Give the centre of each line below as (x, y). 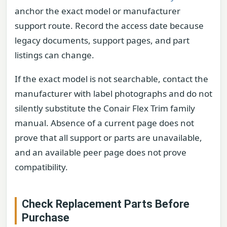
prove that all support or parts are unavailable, (108, 137)
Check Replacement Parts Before (106, 204)
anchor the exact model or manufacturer (98, 11)
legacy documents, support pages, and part (102, 40)
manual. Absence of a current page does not (104, 123)
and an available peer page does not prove (101, 152)
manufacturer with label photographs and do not (113, 93)
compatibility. (41, 167)
